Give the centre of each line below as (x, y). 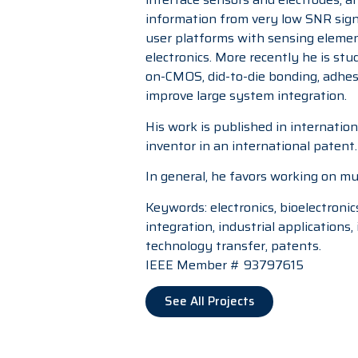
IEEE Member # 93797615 (225, 265)
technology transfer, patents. (233, 245)
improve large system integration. (246, 96)
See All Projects (209, 301)
